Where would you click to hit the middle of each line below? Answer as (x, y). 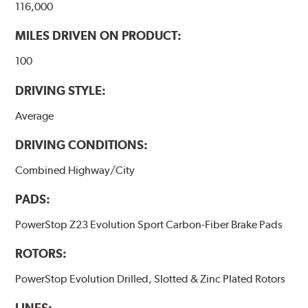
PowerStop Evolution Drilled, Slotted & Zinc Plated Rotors (151, 278)
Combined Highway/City (75, 170)
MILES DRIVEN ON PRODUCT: (99, 36)
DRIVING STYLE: (61, 90)
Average (35, 115)
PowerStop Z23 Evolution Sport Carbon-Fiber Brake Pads (149, 224)
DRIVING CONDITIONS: (82, 144)
